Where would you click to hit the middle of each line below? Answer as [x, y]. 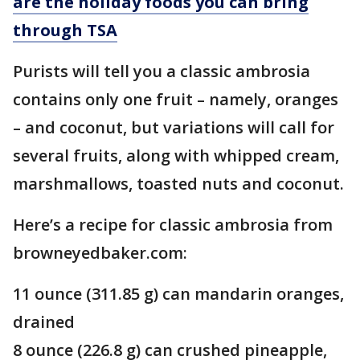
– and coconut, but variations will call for [174, 127]
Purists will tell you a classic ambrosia [162, 71]
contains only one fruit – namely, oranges [176, 99]
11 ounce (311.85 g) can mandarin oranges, [178, 293]
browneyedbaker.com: [100, 252]
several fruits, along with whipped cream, [176, 155]
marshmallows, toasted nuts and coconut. [178, 183]
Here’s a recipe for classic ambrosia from [173, 224]
